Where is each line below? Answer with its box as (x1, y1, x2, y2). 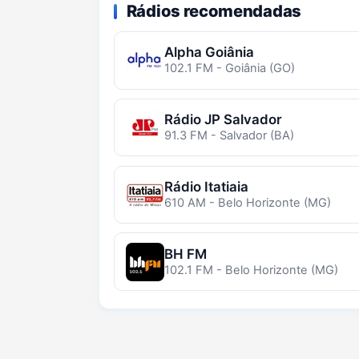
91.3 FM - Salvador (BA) (163, 128, 294, 143)
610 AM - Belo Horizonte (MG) (163, 195, 331, 210)
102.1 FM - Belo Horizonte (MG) (163, 262, 338, 277)
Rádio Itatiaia (163, 178, 248, 195)
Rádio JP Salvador (163, 111, 282, 128)
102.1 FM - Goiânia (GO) (163, 61, 295, 76)
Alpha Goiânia (163, 44, 254, 61)
